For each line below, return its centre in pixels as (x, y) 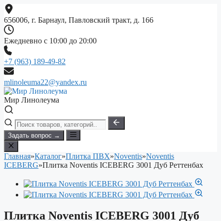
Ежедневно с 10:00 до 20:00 (50, 41)
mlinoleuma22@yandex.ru (45, 82)
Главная (17, 156)
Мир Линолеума (32, 100)
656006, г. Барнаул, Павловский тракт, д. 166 (79, 20)
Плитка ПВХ (88, 156)
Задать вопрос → (34, 136)
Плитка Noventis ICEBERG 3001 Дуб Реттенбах (123, 165)
